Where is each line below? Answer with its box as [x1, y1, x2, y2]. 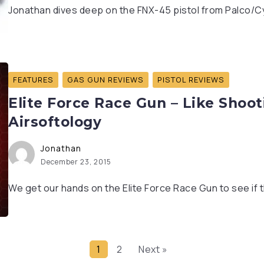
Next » [138, 243, 167, 256]
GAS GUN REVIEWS [67, 74, 144, 85]
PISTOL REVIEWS [157, 74, 225, 85]
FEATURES [13, 74, 54, 85]
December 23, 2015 [41, 157, 111, 167]
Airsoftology [8, 114, 101, 131]
